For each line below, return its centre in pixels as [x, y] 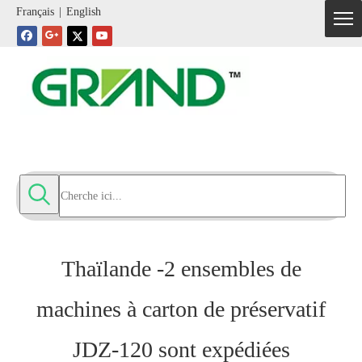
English [84, 12]
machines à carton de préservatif [181, 309]
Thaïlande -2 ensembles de [181, 268]
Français [35, 12]
